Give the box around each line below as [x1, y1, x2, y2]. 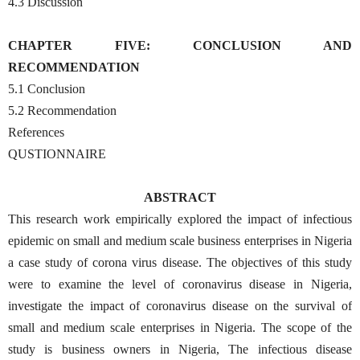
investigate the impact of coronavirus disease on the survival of [8, 298, 352, 313]
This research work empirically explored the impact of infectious [8, 211, 352, 226]
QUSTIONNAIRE [8, 146, 106, 161]
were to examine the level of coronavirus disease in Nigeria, [8, 276, 352, 291]
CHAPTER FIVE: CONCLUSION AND [8, 38, 352, 52]
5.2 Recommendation [8, 103, 117, 117]
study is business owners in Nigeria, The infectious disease [8, 342, 352, 356]
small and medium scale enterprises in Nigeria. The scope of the [8, 320, 352, 334]
